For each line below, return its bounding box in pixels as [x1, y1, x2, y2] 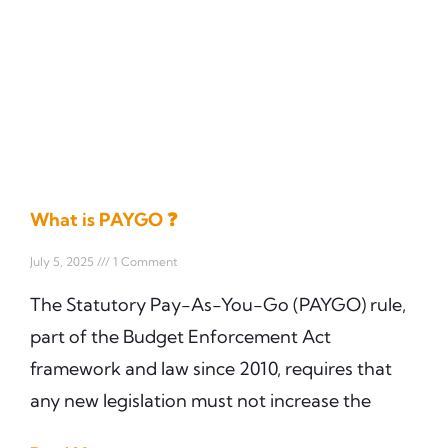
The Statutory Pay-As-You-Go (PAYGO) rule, [30, 292, 406, 316]
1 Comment [110, 253, 178, 269]
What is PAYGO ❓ [30, 207, 178, 231]
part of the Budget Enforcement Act [30, 324, 331, 348]
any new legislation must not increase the [30, 388, 371, 412]
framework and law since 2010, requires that [30, 356, 392, 380]
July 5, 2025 [30, 253, 97, 269]
